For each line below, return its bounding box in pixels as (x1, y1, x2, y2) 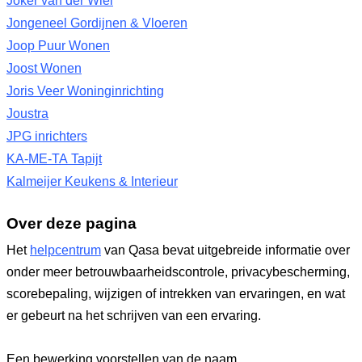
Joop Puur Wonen (6, 39, 110, 53)
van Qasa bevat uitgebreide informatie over (101, 243, 350, 257)
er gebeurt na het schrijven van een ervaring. (6, 309, 261, 322)
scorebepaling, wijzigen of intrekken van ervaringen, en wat (6, 287, 345, 301)
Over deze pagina (6, 214, 137, 232)
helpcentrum (30, 243, 101, 257)
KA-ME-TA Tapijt (6, 152, 102, 166)
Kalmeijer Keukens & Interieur (6, 175, 178, 188)
